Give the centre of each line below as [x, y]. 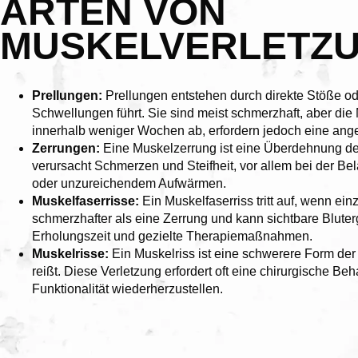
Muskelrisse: [72, 254]
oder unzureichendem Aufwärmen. [129, 183]
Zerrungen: [68, 148]
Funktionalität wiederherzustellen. [127, 289]
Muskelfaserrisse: [87, 201]
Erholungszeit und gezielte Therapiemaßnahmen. [172, 236]
